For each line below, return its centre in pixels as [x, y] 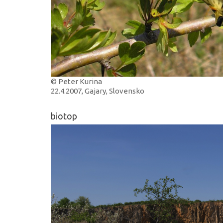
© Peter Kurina [76, 81]
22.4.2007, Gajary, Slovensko [98, 91]
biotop [64, 116]
